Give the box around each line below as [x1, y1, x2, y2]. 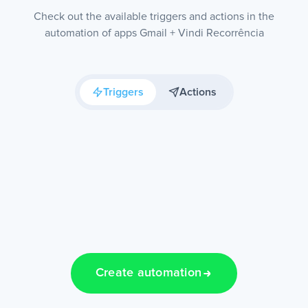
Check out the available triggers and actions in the [34, 11, 274, 22]
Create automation [95, 267, 202, 280]
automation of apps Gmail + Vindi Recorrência [44, 27, 264, 38]
